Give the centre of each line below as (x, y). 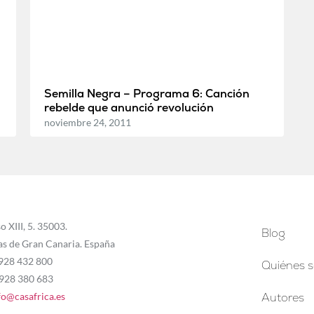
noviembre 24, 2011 (87, 122)
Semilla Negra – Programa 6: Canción (146, 93)
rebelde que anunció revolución (129, 107)
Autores (283, 297)
